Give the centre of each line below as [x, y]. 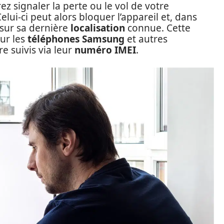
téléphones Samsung [76, 39]
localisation [98, 28]
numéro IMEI [105, 50]
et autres [146, 39]
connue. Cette [158, 28]
